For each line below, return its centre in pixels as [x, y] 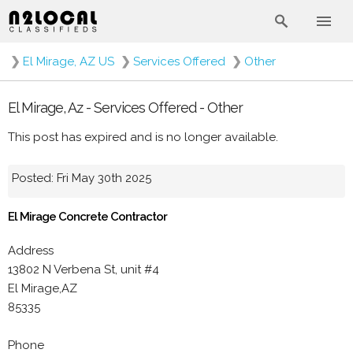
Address [31, 251]
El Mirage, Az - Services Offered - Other [125, 107]
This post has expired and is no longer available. [143, 137]
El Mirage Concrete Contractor [87, 216]
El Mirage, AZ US [69, 61]
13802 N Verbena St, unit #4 [84, 269]
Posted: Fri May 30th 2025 [82, 178]
